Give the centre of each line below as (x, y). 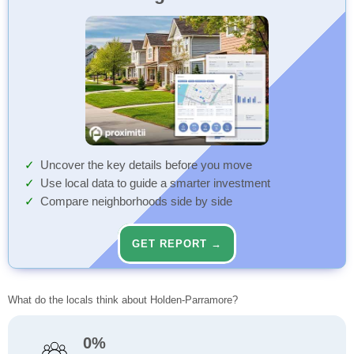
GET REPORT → (177, 244)
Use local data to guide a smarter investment (155, 184)
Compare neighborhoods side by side (136, 202)
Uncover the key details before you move (146, 166)
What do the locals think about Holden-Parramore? (123, 300)
